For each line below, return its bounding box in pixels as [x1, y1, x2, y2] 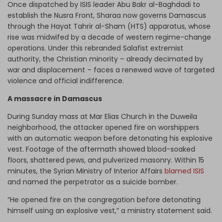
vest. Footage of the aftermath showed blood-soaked [7, 144, 195, 155]
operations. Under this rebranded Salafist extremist [7, 43, 183, 54]
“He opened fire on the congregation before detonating [7, 195, 201, 205]
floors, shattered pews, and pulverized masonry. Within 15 [7, 155, 204, 166]
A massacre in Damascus [7, 94, 102, 104]
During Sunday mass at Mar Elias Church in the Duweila [7, 111, 197, 122]
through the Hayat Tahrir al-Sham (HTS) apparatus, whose [7, 21, 211, 32]
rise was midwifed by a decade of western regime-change [7, 32, 211, 43]
